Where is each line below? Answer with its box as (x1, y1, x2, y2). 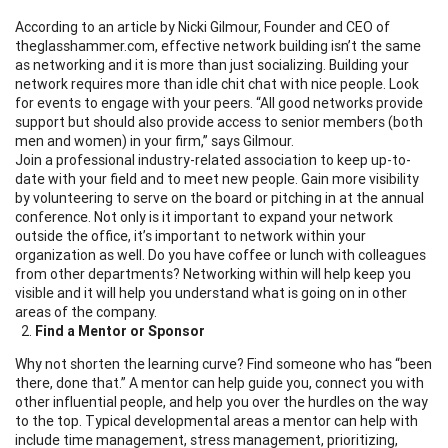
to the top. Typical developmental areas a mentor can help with (15, 411, 418, 430)
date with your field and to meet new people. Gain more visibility (15, 169, 419, 188)
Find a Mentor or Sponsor (35, 321, 205, 340)
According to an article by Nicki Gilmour (15, 17, 258, 36)
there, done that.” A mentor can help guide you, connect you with (15, 373, 424, 392)
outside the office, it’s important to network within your (15, 226, 366, 245)
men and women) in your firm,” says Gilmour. (15, 131, 294, 150)
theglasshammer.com (15, 36, 155, 55)
